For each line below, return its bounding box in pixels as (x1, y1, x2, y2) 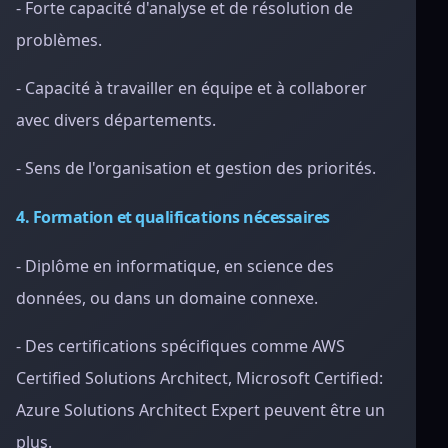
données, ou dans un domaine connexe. (16, 287, 318, 309)
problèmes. (16, 29, 102, 51)
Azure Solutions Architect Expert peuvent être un (16, 399, 385, 421)
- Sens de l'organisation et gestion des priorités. (16, 157, 376, 179)
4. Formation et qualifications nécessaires (16, 206, 330, 228)
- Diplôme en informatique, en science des (16, 255, 334, 277)
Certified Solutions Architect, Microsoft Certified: (16, 367, 383, 389)
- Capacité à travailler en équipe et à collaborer (16, 77, 367, 99)
